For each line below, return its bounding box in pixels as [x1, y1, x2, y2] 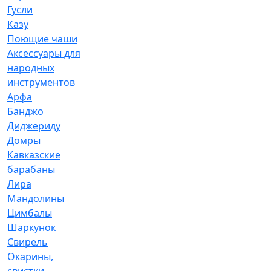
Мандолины [7, 192, 64, 205]
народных [7, 61, 54, 74]
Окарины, [7, 250, 53, 263]
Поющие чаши [7, 32, 77, 45]
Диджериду [7, 119, 60, 132]
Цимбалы [7, 206, 52, 220]
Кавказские [7, 148, 60, 162]
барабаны [7, 163, 55, 176]
